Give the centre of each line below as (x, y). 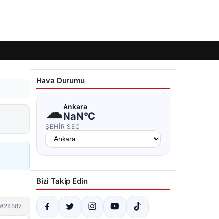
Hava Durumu (60, 80)
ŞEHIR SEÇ (63, 126)
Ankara (75, 106)
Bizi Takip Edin (62, 181)
